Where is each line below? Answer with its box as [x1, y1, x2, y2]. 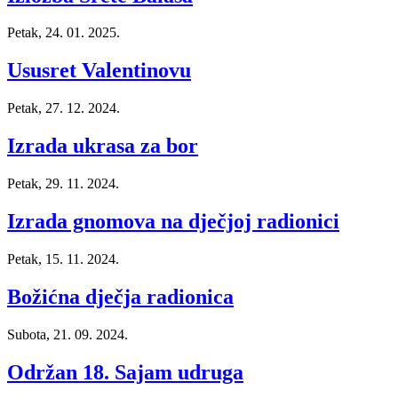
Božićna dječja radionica [7, 284, 234, 308]
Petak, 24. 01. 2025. [7, 25, 120, 41]
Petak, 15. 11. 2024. [7, 251, 119, 267]
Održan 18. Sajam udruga [7, 360, 243, 384]
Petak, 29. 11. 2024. [7, 176, 119, 192]
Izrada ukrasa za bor [7, 134, 198, 158]
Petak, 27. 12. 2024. [7, 100, 120, 116]
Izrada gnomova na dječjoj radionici [7, 209, 339, 233]
